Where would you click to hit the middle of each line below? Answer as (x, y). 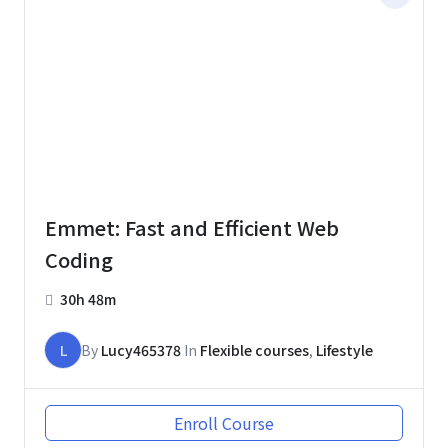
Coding (79, 259)
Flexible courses (254, 349)
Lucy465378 (141, 349)
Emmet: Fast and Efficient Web (192, 227)
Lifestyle (344, 349)
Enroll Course (224, 422)
